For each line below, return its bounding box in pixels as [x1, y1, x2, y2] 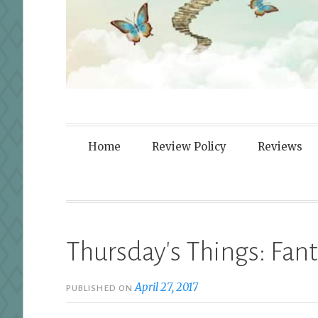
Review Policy [151, 140, 226, 154]
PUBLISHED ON [66, 283, 136, 294]
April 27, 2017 [135, 280, 199, 295]
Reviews [257, 140, 302, 154]
